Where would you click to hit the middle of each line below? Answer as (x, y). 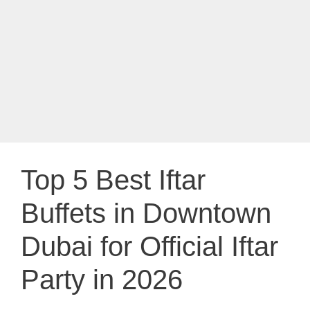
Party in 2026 (102, 279)
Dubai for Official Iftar (149, 246)
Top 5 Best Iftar (113, 180)
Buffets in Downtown (146, 213)
